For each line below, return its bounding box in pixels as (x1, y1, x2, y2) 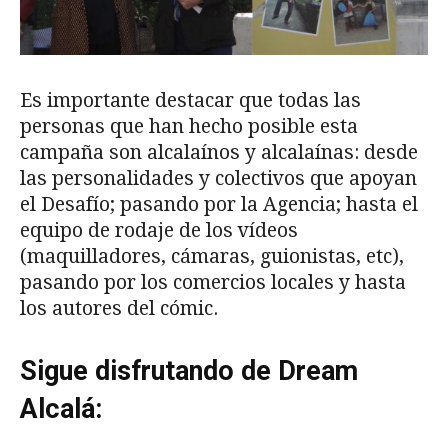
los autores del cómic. (20, 297, 218, 321)
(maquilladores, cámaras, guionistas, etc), (20, 245, 404, 269)
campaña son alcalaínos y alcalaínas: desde (20, 141, 418, 165)
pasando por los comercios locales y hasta (20, 271, 406, 295)
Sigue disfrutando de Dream (20, 355, 358, 388)
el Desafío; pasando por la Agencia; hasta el (20, 193, 418, 217)
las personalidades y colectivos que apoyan (20, 167, 417, 191)
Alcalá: (20, 393, 102, 426)
